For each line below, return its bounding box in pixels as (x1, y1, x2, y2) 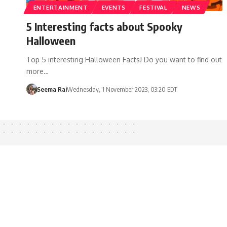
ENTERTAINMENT (33, 3, 88, 11)
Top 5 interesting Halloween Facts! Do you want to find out (26, 55, 222, 64)
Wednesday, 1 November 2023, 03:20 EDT (66, 85, 177, 93)
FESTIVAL (139, 3, 168, 11)
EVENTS (101, 3, 126, 11)
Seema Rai (36, 85, 67, 93)
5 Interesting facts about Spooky (26, 19, 182, 33)
